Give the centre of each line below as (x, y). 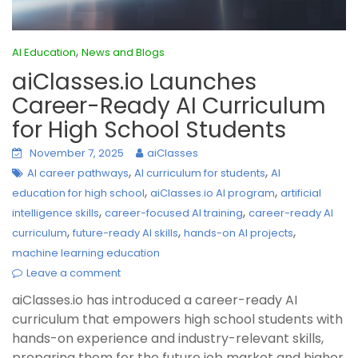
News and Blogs (123, 53)
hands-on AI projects (239, 233)
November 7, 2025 (77, 153)
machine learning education (86, 253)
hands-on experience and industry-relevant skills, (168, 339)
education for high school (78, 193)
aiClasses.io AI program (213, 193)
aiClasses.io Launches (134, 82)
